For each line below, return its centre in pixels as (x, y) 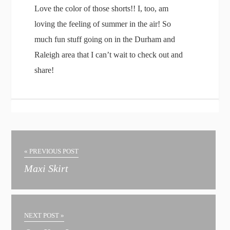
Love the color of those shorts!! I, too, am (102, 9)
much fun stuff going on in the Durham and (105, 40)
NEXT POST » (44, 216)
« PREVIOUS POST (52, 151)
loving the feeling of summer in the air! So (103, 24)
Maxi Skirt (46, 169)
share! (44, 70)
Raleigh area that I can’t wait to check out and (109, 55)
